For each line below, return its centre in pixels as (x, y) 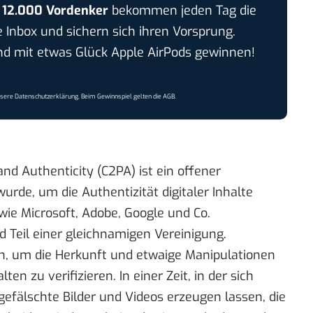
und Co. (187, 213)
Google (144, 213)
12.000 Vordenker (55, 10)
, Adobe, (100, 213)
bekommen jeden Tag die (182, 10)
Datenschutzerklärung (47, 96)
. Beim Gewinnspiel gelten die (121, 96)
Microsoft (48, 213)
